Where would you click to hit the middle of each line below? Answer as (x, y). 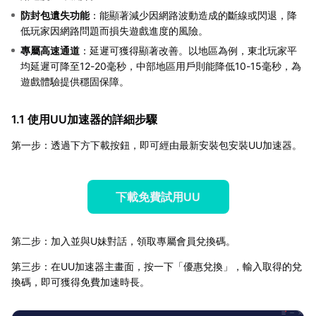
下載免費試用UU (158, 196)
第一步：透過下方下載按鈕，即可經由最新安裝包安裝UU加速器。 (157, 145)
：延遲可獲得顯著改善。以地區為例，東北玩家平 (188, 50)
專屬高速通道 (50, 50)
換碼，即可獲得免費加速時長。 (80, 281)
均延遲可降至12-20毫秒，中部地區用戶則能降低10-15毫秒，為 (161, 66)
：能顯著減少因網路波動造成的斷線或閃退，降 (193, 15)
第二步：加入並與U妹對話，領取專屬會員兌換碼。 (123, 241)
